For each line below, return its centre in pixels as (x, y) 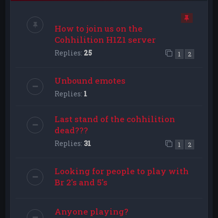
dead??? (72, 130)
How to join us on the (99, 28)
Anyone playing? (92, 211)
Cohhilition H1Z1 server (105, 39)
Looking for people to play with (122, 171)
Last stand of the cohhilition (115, 119)
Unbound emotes (90, 80)
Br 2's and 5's (81, 182)
